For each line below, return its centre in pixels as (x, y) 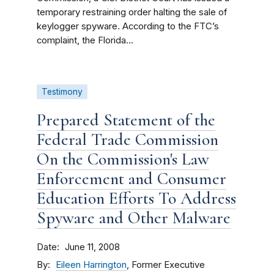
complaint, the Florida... (85, 40)
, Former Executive (166, 265)
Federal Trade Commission (128, 139)
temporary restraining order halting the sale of (132, 12)
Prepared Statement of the (126, 120)
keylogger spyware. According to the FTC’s (128, 26)
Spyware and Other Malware (134, 218)
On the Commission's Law (123, 159)
